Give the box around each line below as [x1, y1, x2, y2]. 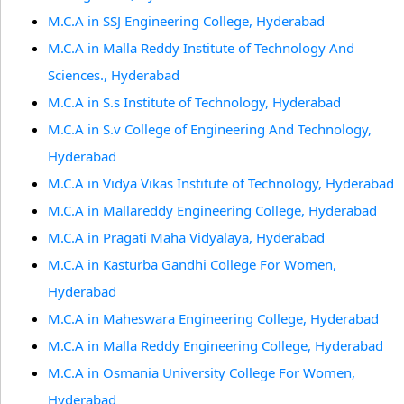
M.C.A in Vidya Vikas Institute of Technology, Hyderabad [48, 174, 394, 192]
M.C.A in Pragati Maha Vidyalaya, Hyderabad [48, 228, 325, 246]
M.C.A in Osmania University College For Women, [48, 363, 355, 381]
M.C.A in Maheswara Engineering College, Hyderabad [48, 309, 379, 327]
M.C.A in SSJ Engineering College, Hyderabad [48, 12, 325, 30]
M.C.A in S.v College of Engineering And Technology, [48, 120, 372, 138]
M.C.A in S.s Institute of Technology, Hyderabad [48, 93, 341, 111]
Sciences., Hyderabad [48, 66, 179, 84]
